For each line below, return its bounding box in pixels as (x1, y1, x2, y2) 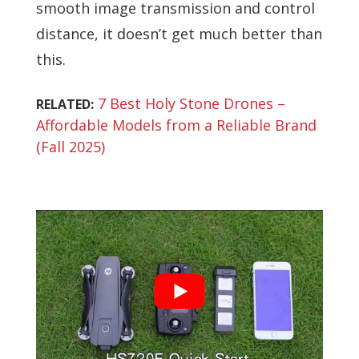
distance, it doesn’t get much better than (36, 24, 322, 44)
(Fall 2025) (36, 137, 105, 157)
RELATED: (36, 95, 94, 114)
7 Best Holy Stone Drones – (98, 94, 285, 114)
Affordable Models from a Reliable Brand (36, 115, 317, 135)
